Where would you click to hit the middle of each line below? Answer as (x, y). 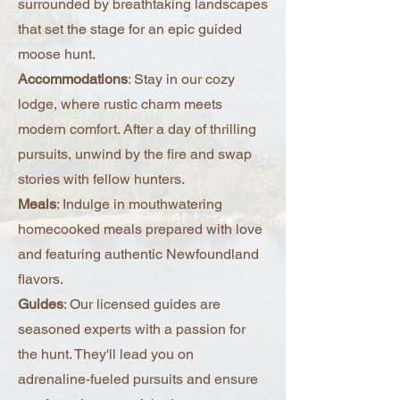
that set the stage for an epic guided (130, 29)
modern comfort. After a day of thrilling (137, 129)
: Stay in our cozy (181, 79)
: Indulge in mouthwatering (139, 204)
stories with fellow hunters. (101, 179)
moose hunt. (57, 54)
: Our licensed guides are (142, 304)
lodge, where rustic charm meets (120, 104)
